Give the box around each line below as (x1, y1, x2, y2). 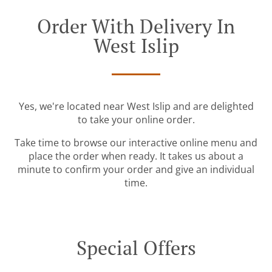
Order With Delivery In (37, 13, 235, 39)
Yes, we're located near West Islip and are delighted (18, 100, 254, 114)
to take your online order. (77, 113, 195, 127)
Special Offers (76, 235, 196, 261)
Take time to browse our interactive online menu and (15, 136, 257, 150)
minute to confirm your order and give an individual (18, 163, 254, 177)
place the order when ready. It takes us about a (29, 149, 243, 163)
